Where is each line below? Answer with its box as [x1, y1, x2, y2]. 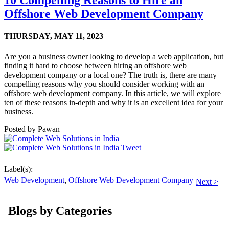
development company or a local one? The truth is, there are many [4, 70, 217, 79]
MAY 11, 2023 [54, 32, 103, 41]
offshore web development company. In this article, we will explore [4, 88, 221, 98]
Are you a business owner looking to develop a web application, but [4, 52, 223, 61]
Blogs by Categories [8, 204, 112, 218]
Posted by [4, 124, 36, 133]
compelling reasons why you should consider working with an [4, 79, 204, 88]
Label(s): [4, 164, 33, 173]
